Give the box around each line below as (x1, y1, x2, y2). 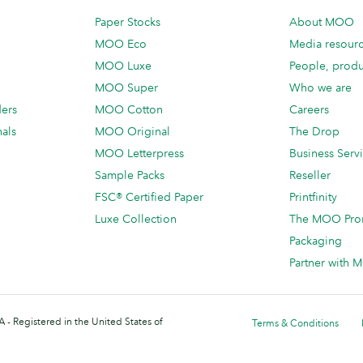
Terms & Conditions (252, 317, 339, 330)
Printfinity (289, 190, 337, 205)
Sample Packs (95, 168, 164, 183)
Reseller (289, 168, 331, 183)
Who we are (289, 80, 352, 96)
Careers (289, 102, 329, 117)
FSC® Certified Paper (95, 190, 203, 205)
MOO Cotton (95, 102, 163, 117)
